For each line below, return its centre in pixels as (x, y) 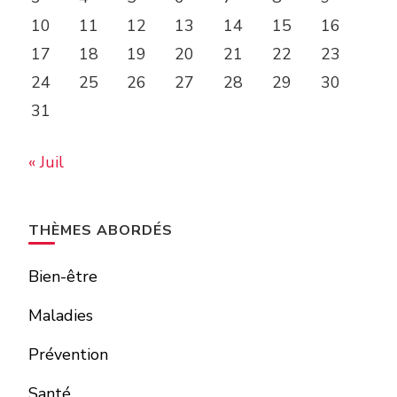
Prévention (68, 354)
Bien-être (63, 276)
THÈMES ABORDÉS (101, 230)
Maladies (61, 315)
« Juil (46, 162)
